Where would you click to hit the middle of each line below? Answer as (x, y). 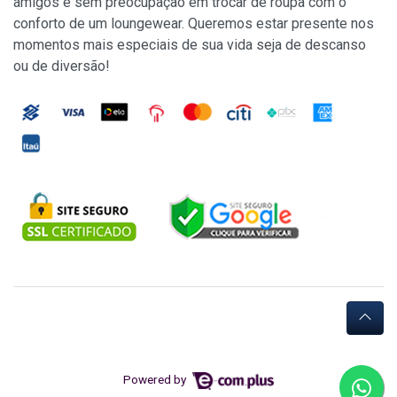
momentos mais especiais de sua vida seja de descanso (190, 45)
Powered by (156, 380)
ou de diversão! (62, 66)
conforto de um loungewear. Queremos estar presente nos (194, 24)
